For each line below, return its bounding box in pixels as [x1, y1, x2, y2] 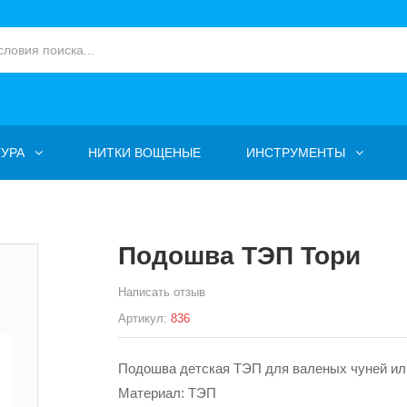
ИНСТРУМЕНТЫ [246, 145, 345, 160]
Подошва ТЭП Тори [117, 242, 361, 270]
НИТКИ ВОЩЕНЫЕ [88, 145, 201, 160]
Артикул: [117, 312, 167, 325]
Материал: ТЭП [117, 385, 216, 401]
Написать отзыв [117, 285, 205, 299]
